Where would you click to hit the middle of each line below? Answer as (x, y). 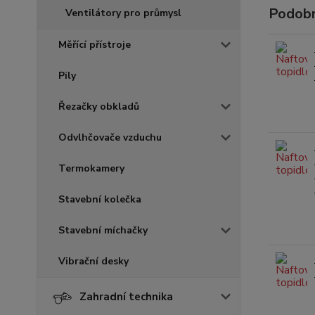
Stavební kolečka (100, 199)
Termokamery (91, 168)
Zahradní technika (126, 297)
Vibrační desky (94, 261)
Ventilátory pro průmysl (123, 13)
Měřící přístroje (95, 45)
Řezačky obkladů (99, 107)
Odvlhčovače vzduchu (110, 137)
